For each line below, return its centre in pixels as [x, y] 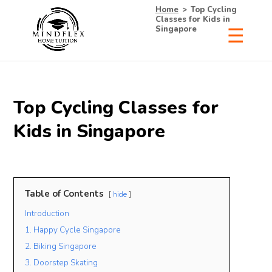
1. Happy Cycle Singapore [73, 230]
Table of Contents [65, 194]
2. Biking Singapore [61, 246]
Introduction [47, 213]
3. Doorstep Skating [62, 263]
